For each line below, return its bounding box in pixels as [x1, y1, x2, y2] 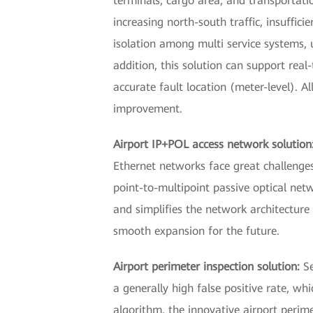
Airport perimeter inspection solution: [113, 260, 303, 274]
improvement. [113, 102, 182, 116]
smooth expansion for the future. [113, 224, 279, 238]
